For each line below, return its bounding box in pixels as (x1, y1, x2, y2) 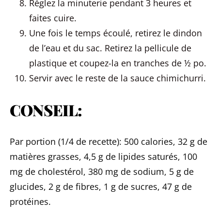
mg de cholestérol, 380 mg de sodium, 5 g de (10, 166, 194, 177)
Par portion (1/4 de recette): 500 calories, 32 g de (10, 136, 207, 147)
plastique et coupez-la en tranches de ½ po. (29, 57, 206, 69)
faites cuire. (29, 12, 77, 24)
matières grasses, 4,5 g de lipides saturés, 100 (10, 151, 197, 162)
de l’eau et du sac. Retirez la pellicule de (29, 42, 191, 54)
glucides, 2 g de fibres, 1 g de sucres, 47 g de (10, 181, 192, 192)
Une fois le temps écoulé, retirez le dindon (29, 27, 202, 39)
